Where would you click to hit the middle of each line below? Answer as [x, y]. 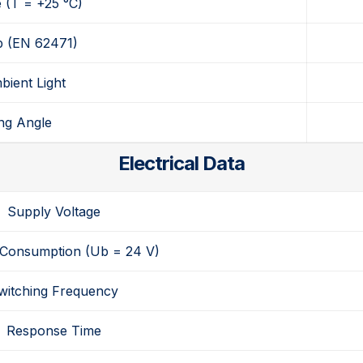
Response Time [53, 331]
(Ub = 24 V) [121, 252]
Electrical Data [181, 164]
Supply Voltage [53, 212]
